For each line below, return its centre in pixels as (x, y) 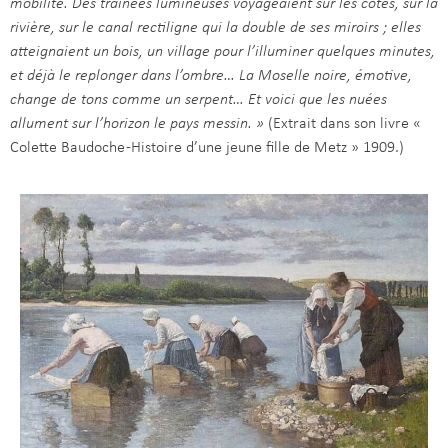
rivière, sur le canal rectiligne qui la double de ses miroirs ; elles (215, 28)
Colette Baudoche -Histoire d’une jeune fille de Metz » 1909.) (207, 148)
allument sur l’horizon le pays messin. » (139, 124)
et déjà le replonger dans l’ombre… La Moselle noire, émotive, (211, 76)
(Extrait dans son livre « (344, 124)
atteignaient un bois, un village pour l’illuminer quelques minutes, (222, 52)
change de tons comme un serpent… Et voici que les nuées (198, 100)
